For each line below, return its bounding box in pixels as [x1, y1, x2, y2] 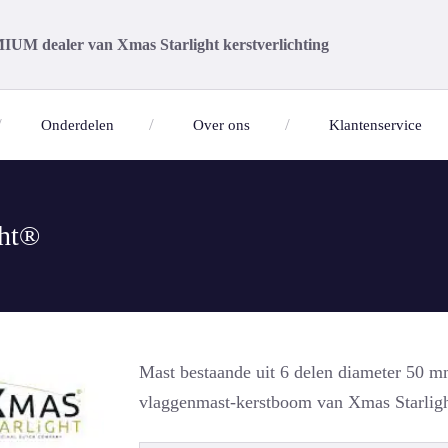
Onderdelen [41, 117, 114, 133]
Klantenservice [329, 117, 422, 133]
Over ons [193, 117, 250, 133]
